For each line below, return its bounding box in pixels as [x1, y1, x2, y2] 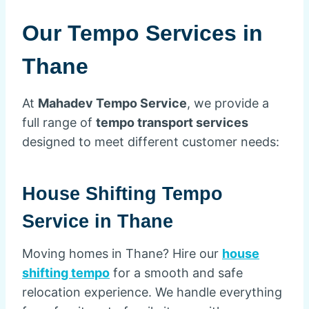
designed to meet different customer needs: [22, 134, 279, 149]
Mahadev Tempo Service [38, 96, 187, 110]
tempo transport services [96, 115, 248, 130]
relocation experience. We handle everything [22, 285, 282, 299]
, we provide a [187, 96, 269, 110]
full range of [22, 115, 96, 130]
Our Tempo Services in [22, 21, 263, 46]
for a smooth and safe [110, 266, 243, 280]
